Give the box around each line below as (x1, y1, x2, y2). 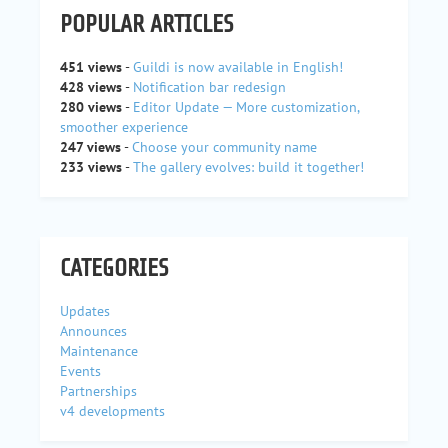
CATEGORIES (60, 255, 169, 282)
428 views (60, 78, 122, 96)
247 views (60, 138, 121, 156)
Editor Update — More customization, (133, 98, 359, 116)
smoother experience (60, 118, 188, 136)
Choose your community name (132, 138, 317, 156)
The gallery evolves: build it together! (133, 158, 364, 176)
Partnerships (60, 382, 137, 400)
